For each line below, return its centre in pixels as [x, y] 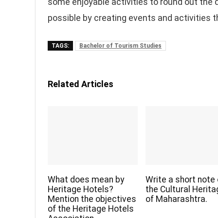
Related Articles [81, 84]
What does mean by [86, 180]
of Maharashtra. [177, 199]
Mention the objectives [92, 199]
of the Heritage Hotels [91, 209]
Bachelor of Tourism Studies [120, 46]
